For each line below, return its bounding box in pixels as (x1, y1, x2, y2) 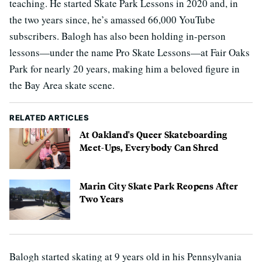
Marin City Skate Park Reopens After (80, 178, 239, 192)
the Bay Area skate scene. (9, 78, 115, 92)
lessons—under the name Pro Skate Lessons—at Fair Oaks (9, 46, 250, 60)
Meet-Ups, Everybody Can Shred (80, 140, 219, 154)
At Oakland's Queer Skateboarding (80, 127, 227, 142)
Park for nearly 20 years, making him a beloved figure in (9, 62, 240, 76)
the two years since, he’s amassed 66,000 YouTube (9, 13, 215, 27)
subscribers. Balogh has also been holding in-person (9, 29, 226, 43)
